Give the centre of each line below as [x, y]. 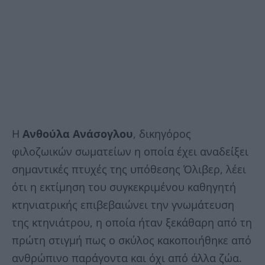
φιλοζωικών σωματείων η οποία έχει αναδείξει [130, 152]
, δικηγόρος [162, 134]
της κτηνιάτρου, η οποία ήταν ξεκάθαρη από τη [132, 223]
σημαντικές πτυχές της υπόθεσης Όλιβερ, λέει [129, 169]
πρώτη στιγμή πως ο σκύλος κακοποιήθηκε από [132, 240]
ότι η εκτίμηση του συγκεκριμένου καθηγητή [124, 187]
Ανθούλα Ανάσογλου [78, 134]
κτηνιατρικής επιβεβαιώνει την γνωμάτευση [123, 205]
